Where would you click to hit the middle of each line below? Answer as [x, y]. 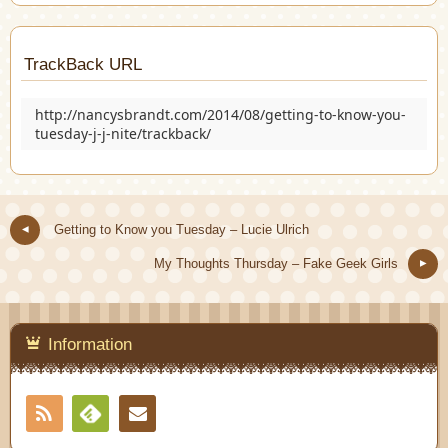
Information [90, 345]
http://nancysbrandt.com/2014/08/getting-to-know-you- [220, 115]
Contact [234, 413]
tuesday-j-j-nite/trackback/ [123, 134]
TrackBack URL [83, 65]
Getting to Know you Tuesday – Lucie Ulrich [181, 230]
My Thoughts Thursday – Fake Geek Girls [276, 264]
